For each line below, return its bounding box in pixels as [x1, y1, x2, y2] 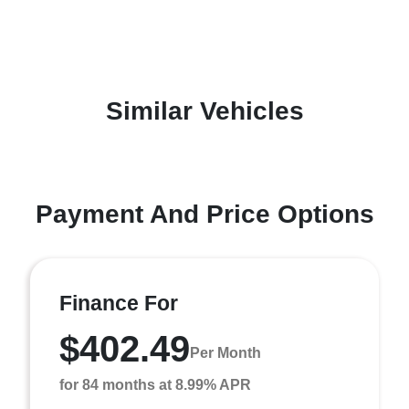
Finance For [59, 291, 178, 315]
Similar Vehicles [105, 97, 304, 125]
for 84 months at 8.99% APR [59, 377, 251, 393]
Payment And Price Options [35, 200, 374, 228]
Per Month [190, 344, 261, 361]
